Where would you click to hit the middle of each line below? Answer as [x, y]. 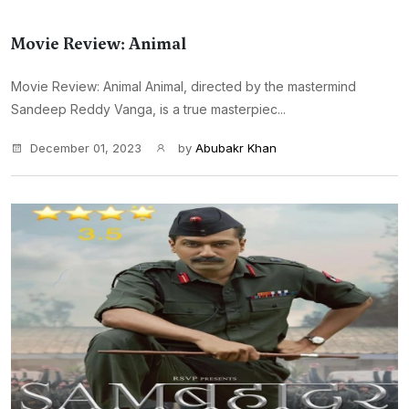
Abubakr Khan [236, 148]
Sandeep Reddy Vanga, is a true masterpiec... [148, 109]
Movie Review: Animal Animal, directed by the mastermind [184, 86]
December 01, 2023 [86, 148]
